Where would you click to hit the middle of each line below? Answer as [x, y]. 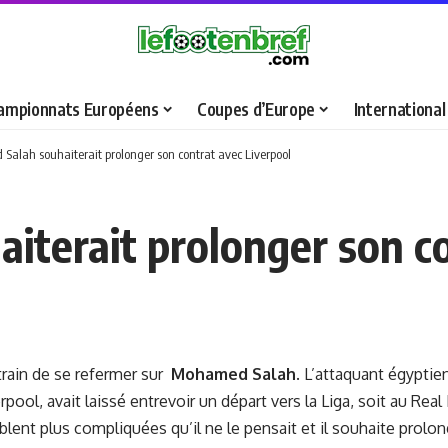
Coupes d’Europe [256, 109]
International [399, 109]
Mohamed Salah [231, 373]
